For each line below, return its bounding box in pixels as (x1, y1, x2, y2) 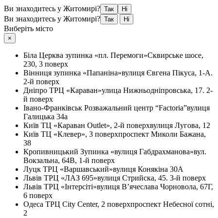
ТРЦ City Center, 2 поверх (45, 200, 130, 208)
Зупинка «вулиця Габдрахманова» (80, 147, 194, 156)
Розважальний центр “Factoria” (84, 104, 187, 112)
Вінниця (23, 69, 54, 77)
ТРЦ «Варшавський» (43, 165, 113, 173)
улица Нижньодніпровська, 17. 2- (102, 86, 213, 94)
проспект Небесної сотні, (130, 200, 214, 208)
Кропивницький (23, 147, 80, 156)
